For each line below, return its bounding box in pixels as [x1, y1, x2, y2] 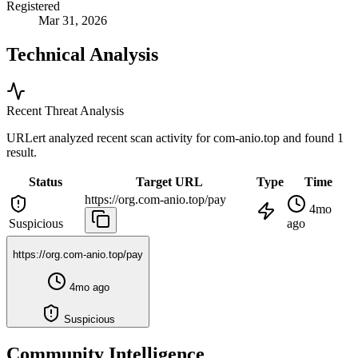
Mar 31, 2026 [38, 14, 107, 28]
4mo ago [66, 280, 109, 293]
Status [28, 174, 62, 189]
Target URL [135, 174, 203, 189]
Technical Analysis [6, 44, 158, 66]
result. [6, 145, 37, 159]
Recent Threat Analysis [6, 103, 124, 117]
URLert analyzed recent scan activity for [6, 130, 213, 145]
